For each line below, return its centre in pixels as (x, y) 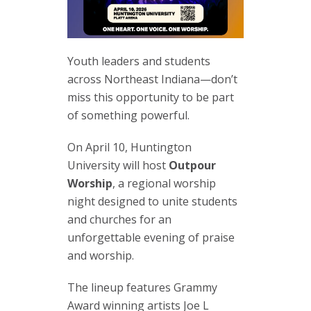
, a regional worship (164, 183)
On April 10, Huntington (129, 147)
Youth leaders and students (139, 61)
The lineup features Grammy (142, 287)
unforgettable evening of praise (151, 237)
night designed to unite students (152, 201)
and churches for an (119, 219)
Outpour (192, 165)
